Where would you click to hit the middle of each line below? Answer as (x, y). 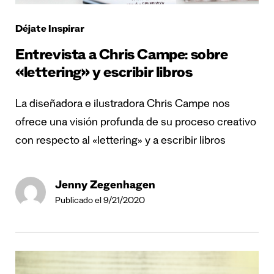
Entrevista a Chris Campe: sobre (122, 57)
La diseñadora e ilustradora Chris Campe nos (123, 105)
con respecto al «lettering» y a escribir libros (120, 142)
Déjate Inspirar (50, 30)
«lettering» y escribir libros (104, 75)
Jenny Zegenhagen (105, 186)
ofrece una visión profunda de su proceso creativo (136, 123)
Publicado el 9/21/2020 (100, 202)
